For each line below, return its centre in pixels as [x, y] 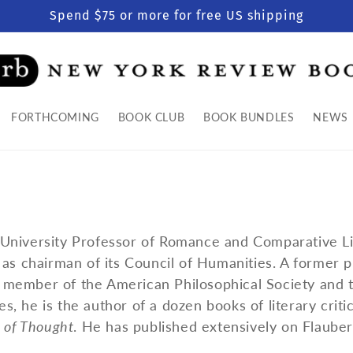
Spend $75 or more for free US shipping [176, 15]
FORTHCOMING [55, 117]
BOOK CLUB [151, 117]
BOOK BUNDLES [249, 117]
